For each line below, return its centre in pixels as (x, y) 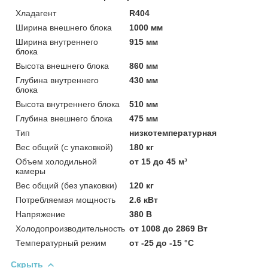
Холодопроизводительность (70, 228)
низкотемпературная (173, 133)
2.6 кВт (144, 200)
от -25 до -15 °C (162, 243)
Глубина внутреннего (57, 80)
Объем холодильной (56, 161)
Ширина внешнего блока (64, 27)
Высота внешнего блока (62, 66)
